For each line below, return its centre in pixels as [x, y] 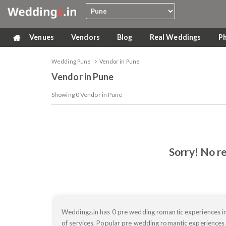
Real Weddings [176, 37]
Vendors [86, 37]
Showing [64, 95]
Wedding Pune [71, 61]
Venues [42, 37]
